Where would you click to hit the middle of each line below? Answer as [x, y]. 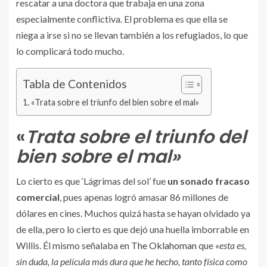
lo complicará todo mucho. [70, 51]
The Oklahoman [164, 245]
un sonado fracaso [209, 181]
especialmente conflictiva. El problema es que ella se [122, 18]
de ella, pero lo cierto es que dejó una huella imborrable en [133, 229]
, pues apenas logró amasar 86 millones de [144, 197]
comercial [38, 197]
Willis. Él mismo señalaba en [74, 245]
